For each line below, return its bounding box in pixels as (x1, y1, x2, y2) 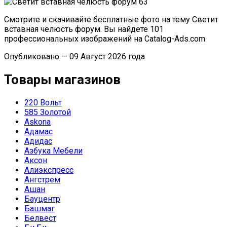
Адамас (24, 127, 53, 137)
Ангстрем (24, 175, 60, 185)
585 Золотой (24, 107, 71, 118)
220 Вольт (24, 98, 62, 108)
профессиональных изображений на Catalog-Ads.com (4, 33, 205, 44)
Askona (24, 117, 51, 127)
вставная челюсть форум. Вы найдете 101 (4, 24, 164, 34)
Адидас (24, 136, 52, 146)
